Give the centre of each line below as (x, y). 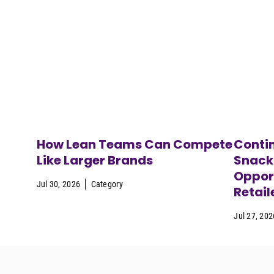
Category (107, 184)
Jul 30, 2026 (58, 184)
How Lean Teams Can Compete (134, 144)
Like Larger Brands (94, 160)
